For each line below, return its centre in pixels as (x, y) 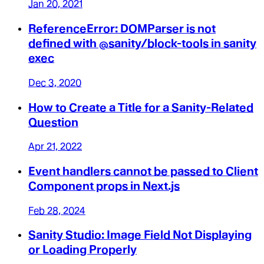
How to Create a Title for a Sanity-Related (141, 107)
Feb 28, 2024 (57, 210)
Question (53, 122)
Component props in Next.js (104, 186)
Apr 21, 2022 (55, 147)
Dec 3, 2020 (55, 82)
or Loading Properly (82, 250)
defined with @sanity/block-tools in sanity (142, 44)
